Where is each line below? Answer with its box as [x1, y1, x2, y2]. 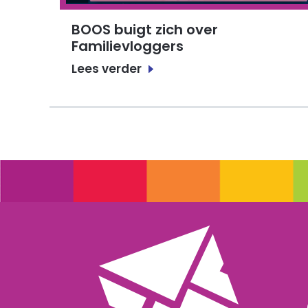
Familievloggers [71, 36, 184, 56]
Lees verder [71, 60, 142, 77]
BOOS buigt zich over [71, 20, 218, 40]
